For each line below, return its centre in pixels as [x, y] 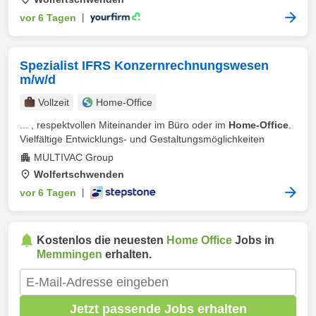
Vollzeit [54, 102]
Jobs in [253, 240]
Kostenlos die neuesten [102, 240]
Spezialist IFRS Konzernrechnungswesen [144, 66]
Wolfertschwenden [79, 174]
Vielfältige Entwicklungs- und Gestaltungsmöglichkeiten [142, 139]
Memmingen [69, 254]
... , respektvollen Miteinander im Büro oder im [124, 125]
